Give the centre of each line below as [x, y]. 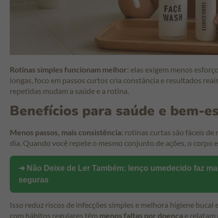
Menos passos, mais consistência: [66, 132]
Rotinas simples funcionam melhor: [69, 70]
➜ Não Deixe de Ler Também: [73, 168]
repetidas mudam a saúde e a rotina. [69, 91]
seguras [34, 180]
